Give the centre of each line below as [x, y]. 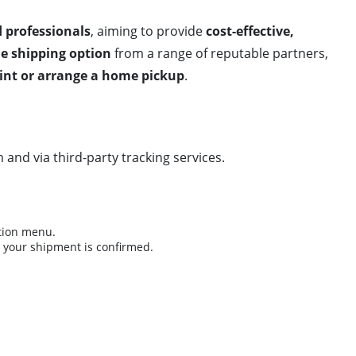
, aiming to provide [148, 31]
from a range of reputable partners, [220, 53]
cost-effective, [250, 31]
